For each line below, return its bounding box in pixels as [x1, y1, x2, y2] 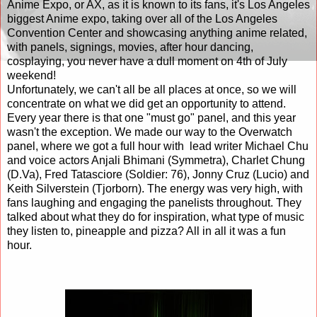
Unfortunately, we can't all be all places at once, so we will [7, 83, 296, 96]
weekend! [7, 69, 59, 81]
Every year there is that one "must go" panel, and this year [7, 111, 296, 124]
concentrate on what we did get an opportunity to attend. [7, 97, 289, 110]
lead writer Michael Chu [190, 139, 309, 152]
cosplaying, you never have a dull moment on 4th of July [7, 54, 287, 67]
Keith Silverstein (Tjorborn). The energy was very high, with [7, 182, 303, 195]
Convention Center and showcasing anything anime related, [7, 26, 307, 39]
